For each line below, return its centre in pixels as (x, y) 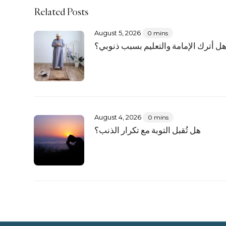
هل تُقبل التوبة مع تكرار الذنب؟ (147, 130)
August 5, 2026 (117, 33)
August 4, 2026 (118, 117)
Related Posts (61, 11)
